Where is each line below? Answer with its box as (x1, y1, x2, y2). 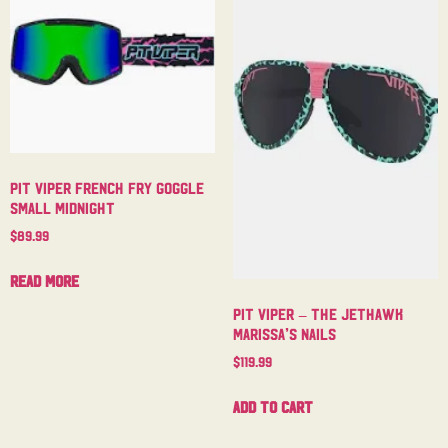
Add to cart (232, 397, 313, 414)
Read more (10, 272, 79, 289)
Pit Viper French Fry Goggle (10, 179, 204, 196)
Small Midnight (10, 199, 115, 216)
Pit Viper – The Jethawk (232, 304, 403, 321)
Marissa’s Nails (232, 324, 336, 341)
